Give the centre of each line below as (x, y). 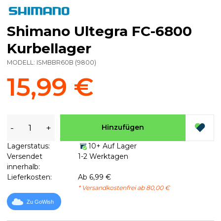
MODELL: (22, 62)
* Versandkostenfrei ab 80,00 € (124, 187)
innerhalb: (23, 166)
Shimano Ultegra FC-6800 (99, 31)
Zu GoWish (40, 202)
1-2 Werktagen (103, 156)
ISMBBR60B (55, 62)
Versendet (25, 156)
